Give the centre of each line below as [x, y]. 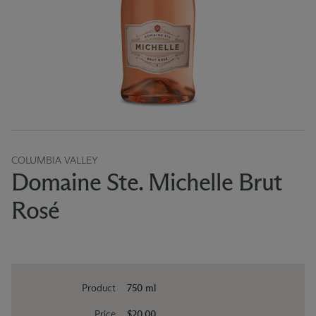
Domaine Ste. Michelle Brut [147, 182]
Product [98, 288]
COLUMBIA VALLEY [55, 161]
